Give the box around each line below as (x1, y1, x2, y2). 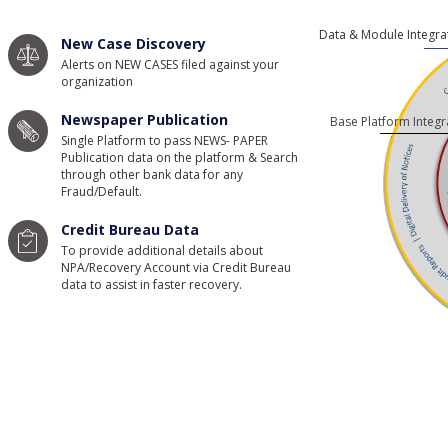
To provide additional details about (60, 242, 263, 259)
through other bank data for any (60, 166, 243, 183)
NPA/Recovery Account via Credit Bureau (60, 259, 291, 276)
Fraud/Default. (60, 183, 142, 200)
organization (60, 73, 133, 90)
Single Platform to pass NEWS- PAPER (60, 132, 268, 149)
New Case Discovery (60, 34, 206, 53)
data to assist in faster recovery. (60, 276, 242, 293)
